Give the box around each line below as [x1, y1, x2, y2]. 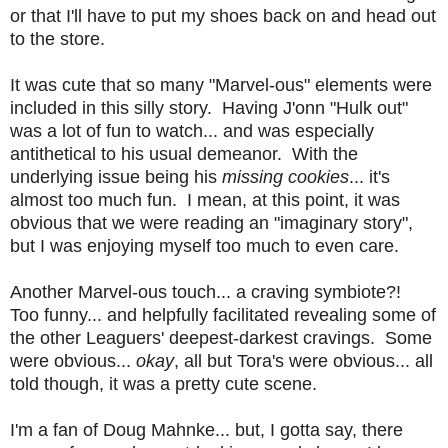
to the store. [10, 28, 105, 49]
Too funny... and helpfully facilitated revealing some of [10, 304, 436, 325]
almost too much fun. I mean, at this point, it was [10, 189, 400, 210]
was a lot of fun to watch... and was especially [10, 120, 374, 141]
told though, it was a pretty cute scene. [10, 373, 317, 394]
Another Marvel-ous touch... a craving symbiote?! [10, 281, 406, 302]
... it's [349, 166, 390, 187]
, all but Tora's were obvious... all [174, 350, 433, 371]
